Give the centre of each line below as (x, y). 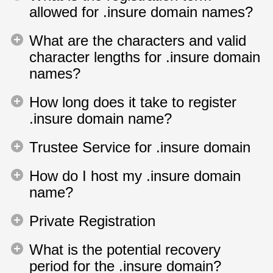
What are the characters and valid (138, 41)
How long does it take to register (133, 102)
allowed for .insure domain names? (141, 12)
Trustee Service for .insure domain (140, 147)
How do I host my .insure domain (135, 176)
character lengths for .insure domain (145, 57)
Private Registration (92, 221)
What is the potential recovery (125, 250)
